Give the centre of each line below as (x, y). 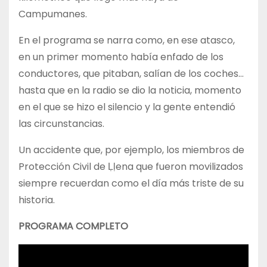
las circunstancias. (61, 123)
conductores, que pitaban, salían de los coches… (131, 73)
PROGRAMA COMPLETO (73, 226)
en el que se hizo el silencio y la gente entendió (127, 107)
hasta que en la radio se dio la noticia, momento (130, 90)
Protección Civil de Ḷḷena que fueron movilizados (131, 166)
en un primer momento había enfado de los (121, 57)
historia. (37, 200)
